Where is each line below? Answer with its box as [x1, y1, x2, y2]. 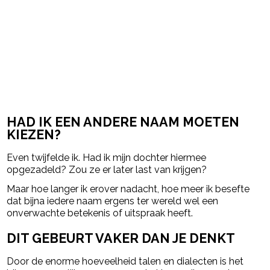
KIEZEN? [7, 127, 61, 142]
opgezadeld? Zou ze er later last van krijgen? [7, 163, 207, 175]
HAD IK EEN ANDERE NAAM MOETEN [7, 114, 240, 130]
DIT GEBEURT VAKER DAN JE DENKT [7, 231, 236, 246]
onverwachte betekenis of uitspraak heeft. [7, 207, 193, 219]
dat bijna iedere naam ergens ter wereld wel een [7, 195, 219, 207]
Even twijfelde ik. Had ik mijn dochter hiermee [7, 151, 207, 163]
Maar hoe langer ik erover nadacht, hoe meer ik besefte [7, 183, 250, 195]
